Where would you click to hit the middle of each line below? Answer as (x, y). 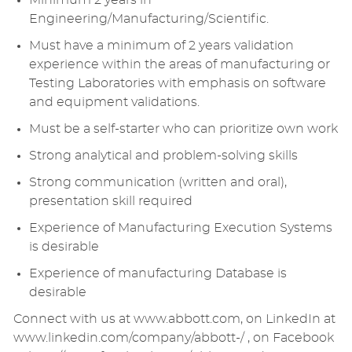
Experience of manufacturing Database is (158, 274)
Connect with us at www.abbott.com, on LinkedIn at (174, 319)
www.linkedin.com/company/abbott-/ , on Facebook (173, 338)
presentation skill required (110, 202)
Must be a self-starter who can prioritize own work (183, 129)
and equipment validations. (114, 103)
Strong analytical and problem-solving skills (163, 156)
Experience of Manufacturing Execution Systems (180, 228)
